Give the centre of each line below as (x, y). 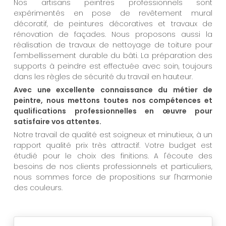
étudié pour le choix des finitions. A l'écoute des (113, 156)
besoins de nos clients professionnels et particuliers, (113, 166)
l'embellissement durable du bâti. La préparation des (113, 55)
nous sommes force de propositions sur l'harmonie (113, 177)
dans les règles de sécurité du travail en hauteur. (103, 76)
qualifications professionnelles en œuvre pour (113, 111)
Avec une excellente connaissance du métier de (113, 90)
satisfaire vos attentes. (58, 121)
